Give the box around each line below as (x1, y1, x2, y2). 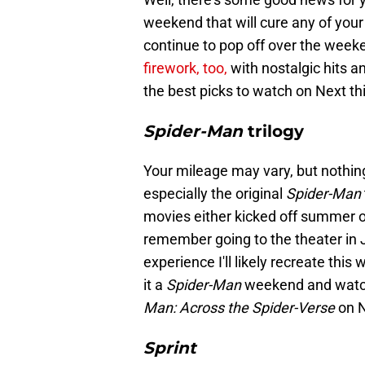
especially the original (143, 185, 286, 203)
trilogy (248, 121, 304, 142)
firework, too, (143, 59, 231, 77)
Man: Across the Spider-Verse (143, 299, 338, 317)
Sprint (143, 338, 196, 358)
